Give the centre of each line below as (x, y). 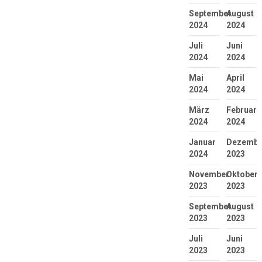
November (209, 175)
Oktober (242, 175)
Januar (202, 142)
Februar (241, 110)
